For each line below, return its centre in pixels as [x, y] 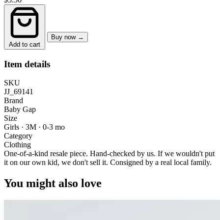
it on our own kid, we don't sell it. [57, 163]
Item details [27, 64]
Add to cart [25, 44]
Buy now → [68, 37]
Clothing [17, 145]
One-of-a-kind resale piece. [46, 154]
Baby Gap [20, 110]
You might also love [53, 183]
